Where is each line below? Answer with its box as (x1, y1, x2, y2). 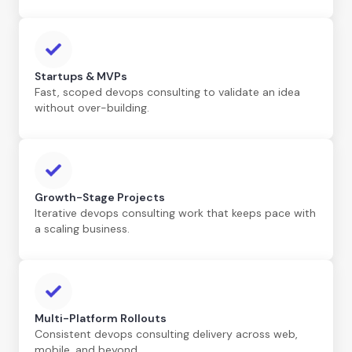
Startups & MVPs (35, 68, 127, 83)
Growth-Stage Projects (35, 189, 165, 204)
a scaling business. (35, 221, 130, 236)
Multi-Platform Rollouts (35, 310, 167, 325)
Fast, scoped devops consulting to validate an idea (35, 84, 300, 99)
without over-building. (35, 100, 149, 115)
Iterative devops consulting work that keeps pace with (35, 205, 316, 220)
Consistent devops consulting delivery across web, (35, 326, 298, 341)
